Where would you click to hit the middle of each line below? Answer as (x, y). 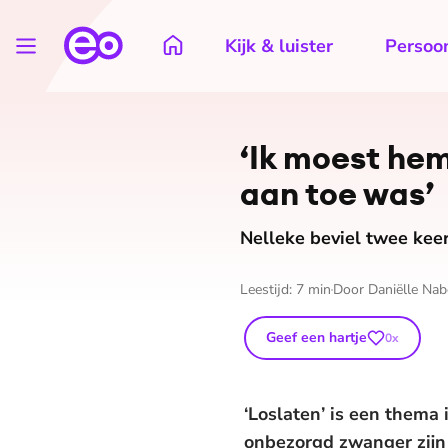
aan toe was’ (337, 193)
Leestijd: (268, 289)
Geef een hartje (316, 337)
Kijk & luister (279, 46)
